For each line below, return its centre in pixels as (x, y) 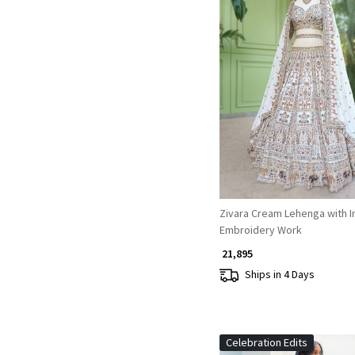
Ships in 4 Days (279, 275)
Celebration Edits (266, 342)
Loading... (315, 85)
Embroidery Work (260, 229)
